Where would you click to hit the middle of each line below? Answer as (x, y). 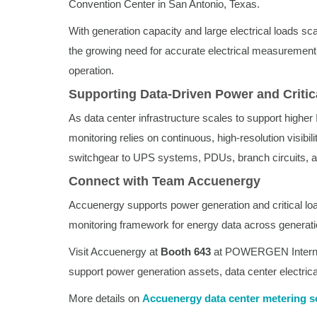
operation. (91, 70)
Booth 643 (186, 251)
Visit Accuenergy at (115, 251)
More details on (105, 298)
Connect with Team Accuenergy (165, 181)
